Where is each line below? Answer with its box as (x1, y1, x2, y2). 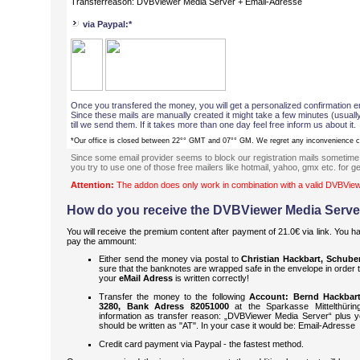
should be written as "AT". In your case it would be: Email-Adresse (99, 320, 355, 330)
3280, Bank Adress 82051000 (99, 301, 229, 311)
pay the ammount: (67, 235, 137, 246)
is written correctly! (173, 273, 249, 284)
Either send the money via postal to (99, 254, 242, 264)
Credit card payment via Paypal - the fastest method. (99, 338, 304, 349)
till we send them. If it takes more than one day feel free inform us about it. (71, 120, 356, 129)
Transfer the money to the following (99, 291, 250, 301)
